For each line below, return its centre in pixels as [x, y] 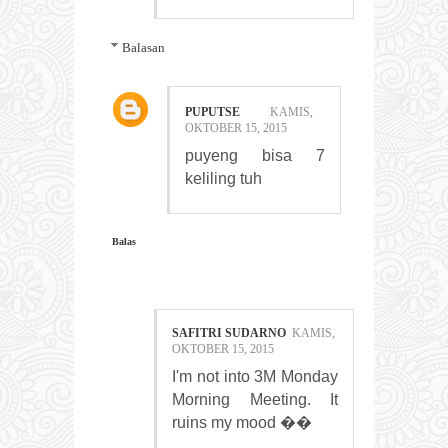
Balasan [143, 48]
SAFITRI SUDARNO [229, 332]
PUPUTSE [212, 112]
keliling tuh [223, 179]
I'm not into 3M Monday [255, 376]
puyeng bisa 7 [255, 156]
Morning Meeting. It [255, 399]
